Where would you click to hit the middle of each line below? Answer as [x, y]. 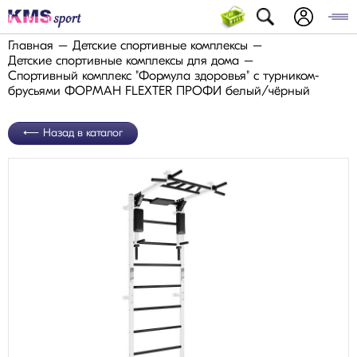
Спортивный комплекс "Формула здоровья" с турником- [163, 76]
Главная [31, 46]
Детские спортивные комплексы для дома [124, 61]
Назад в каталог [83, 133]
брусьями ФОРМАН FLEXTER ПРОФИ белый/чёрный [159, 92]
